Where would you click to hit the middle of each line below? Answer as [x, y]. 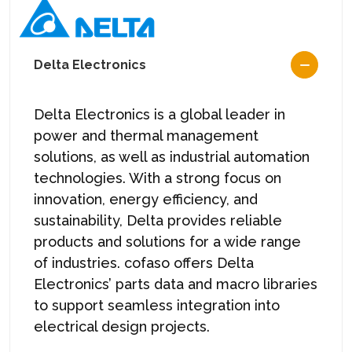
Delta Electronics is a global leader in [159, 114]
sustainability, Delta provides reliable [158, 220]
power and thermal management [146, 135]
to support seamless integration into [157, 305]
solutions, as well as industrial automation [172, 156]
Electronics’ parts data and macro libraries [176, 284]
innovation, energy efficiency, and [146, 199]
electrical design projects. [122, 326]
